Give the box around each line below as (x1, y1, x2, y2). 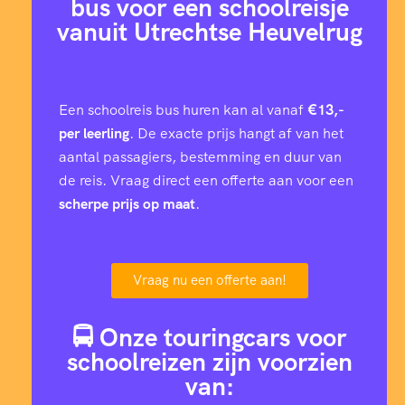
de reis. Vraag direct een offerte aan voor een (59, 171, 353, 190)
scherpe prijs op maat (59, 194, 195, 213)
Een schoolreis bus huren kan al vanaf (59, 100, 307, 119)
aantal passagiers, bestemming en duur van (59, 147, 342, 166)
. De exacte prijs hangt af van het (129, 124, 344, 143)
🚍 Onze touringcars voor (72, 321, 346, 353)
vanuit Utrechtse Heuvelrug (56, 15, 363, 48)
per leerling (59, 124, 129, 143)
